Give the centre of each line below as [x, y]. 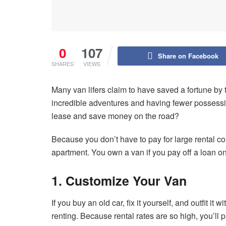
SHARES [63, 64]
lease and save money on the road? [115, 116]
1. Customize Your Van [121, 181]
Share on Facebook [188, 56]
